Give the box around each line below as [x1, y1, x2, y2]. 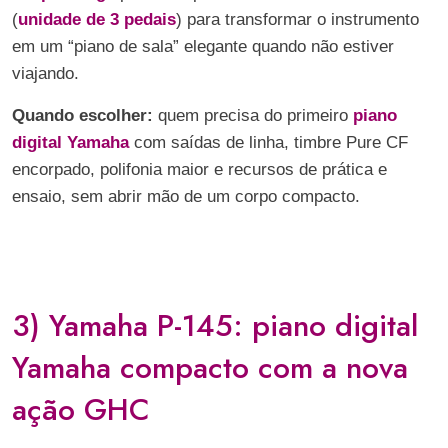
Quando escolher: [12, 106, 153, 125]
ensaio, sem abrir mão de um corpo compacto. [12, 187, 360, 206]
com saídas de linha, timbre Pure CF [134, 133, 408, 152]
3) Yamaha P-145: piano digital [12, 304, 418, 347]
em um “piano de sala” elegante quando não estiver [12, 37, 394, 56]
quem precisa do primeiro [153, 106, 353, 125]
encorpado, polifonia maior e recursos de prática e [12, 160, 387, 179]
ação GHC [12, 388, 150, 431]
